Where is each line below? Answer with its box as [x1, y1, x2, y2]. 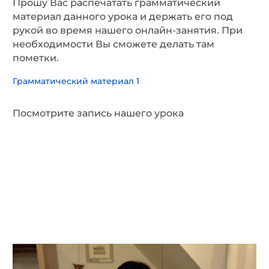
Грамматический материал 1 [13, 76, 139, 87]
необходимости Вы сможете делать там [13, 38, 214, 50]
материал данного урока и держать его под [13, 11, 233, 23]
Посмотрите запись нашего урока [13, 107, 184, 119]
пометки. [13, 52, 59, 64]
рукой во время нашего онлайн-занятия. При [13, 25, 243, 37]
